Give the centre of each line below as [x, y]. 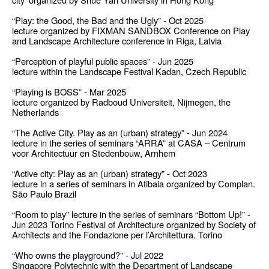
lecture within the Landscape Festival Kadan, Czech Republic [129, 71]
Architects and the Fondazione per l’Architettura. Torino [117, 235]
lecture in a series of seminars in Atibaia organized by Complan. [134, 184]
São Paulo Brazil [44, 194]
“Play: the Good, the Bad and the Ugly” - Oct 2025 [108, 20]
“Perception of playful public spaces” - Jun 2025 [103, 61]
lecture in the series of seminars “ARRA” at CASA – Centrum [129, 143]
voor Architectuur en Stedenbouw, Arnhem [94, 153]
